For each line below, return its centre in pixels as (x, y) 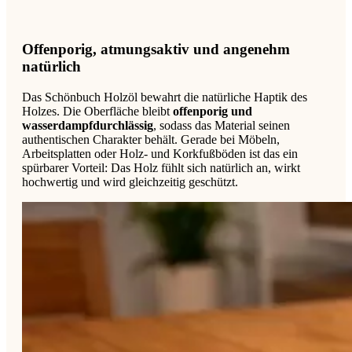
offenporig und (213, 111)
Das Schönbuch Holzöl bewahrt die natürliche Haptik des (165, 97)
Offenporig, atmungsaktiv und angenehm (156, 49)
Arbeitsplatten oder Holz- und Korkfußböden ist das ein (160, 153)
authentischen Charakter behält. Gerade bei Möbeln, (151, 139)
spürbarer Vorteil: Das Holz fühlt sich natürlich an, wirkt (161, 167)
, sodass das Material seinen (222, 125)
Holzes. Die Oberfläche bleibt (97, 111)
